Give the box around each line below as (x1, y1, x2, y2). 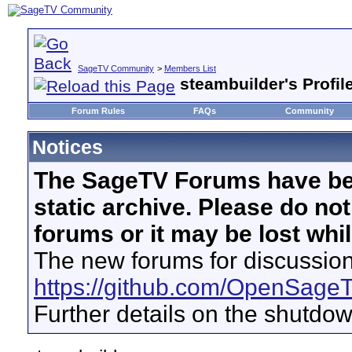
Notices (32, 136, 103, 158)
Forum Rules (71, 106, 125, 115)
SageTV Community (78, 64, 154, 73)
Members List (164, 64, 216, 73)
